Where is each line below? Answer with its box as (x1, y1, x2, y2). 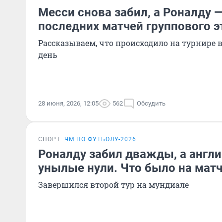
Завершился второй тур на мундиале (38, 179, 189, 190)
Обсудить (137, 100, 166, 107)
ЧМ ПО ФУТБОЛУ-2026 (64, 136, 136, 143)
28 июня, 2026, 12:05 (38, 100, 99, 107)
